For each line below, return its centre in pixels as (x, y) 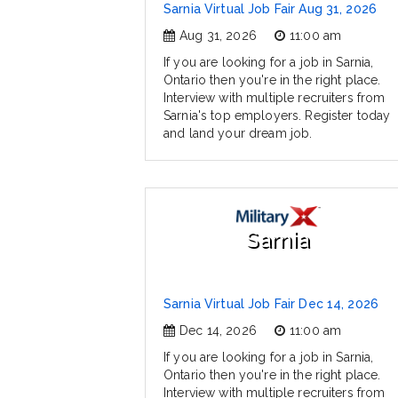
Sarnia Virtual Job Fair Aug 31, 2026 (271, 9)
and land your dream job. (238, 134)
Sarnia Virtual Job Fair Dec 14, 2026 (271, 304)
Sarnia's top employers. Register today (277, 116)
